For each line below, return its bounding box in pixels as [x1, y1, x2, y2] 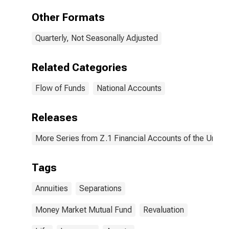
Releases [32, 111, 78, 124]
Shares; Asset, [113, 6, 172, 15]
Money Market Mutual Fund [35, 205, 132, 215]
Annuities [35, 184, 68, 193]
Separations [79, 184, 122, 193]
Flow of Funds [35, 83, 85, 93]
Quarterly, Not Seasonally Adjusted [35, 33, 158, 43]
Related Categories [32, 61, 127, 74]
